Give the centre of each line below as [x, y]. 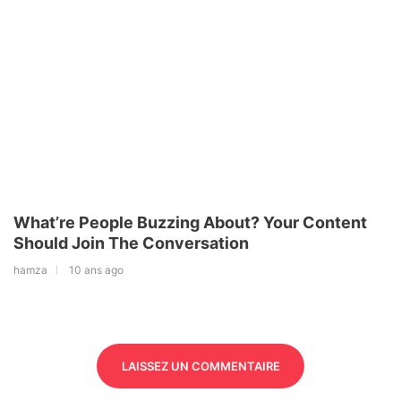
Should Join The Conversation [131, 243]
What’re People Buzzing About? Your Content [190, 222]
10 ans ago [96, 269]
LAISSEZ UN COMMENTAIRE [200, 366]
